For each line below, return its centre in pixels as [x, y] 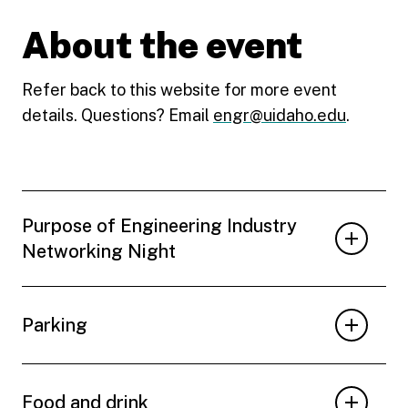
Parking [55, 325]
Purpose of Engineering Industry [159, 225]
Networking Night [99, 251]
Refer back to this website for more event [179, 89]
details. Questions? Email [117, 115]
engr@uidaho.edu [280, 115]
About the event [162, 45]
